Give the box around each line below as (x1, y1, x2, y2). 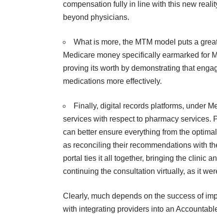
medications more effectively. (63, 77, 162, 86)
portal (63, 154, 82, 163)
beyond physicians (63, 13, 127, 22)
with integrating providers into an (63, 205, 176, 214)
